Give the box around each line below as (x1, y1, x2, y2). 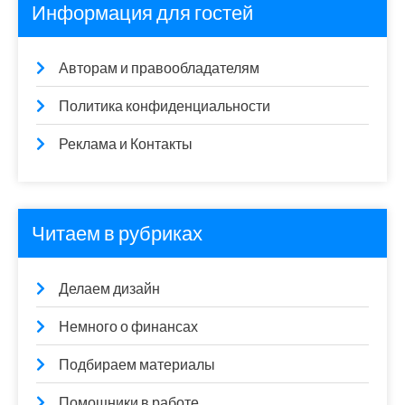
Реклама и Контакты (59, 135, 193, 154)
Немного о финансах (59, 317, 198, 336)
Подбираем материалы (59, 355, 215, 374)
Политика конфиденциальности (59, 97, 270, 116)
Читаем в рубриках (32, 221, 202, 246)
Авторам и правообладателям (59, 59, 259, 78)
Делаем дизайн (59, 279, 160, 298)
